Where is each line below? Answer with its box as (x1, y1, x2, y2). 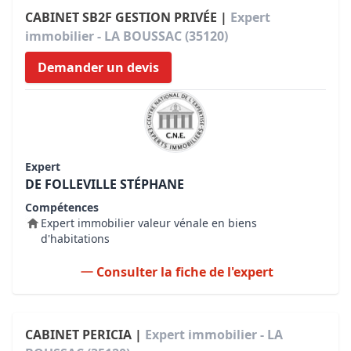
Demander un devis (38, 59, 159, 76)
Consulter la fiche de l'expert (96, 263, 273, 280)
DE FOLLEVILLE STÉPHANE (25, 175, 184, 193)
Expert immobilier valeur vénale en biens (41, 215, 257, 230)
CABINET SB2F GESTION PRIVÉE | (25, 9, 230, 26)
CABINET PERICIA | (25, 326, 145, 343)
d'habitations (41, 231, 110, 246)
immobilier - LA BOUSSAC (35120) (25, 27, 228, 45)
